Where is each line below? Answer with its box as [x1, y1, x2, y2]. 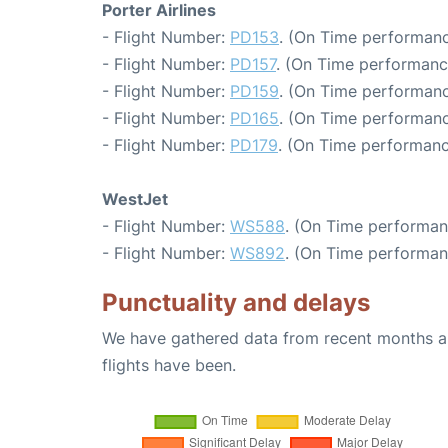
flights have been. [102, 355, 236, 375]
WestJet [102, 189, 168, 209]
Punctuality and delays [102, 288, 370, 317]
